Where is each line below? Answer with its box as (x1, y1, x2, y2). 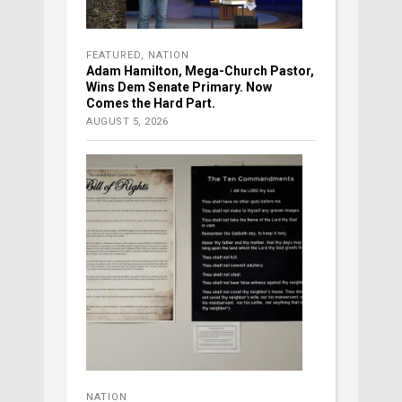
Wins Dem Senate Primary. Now (86, 80, 272, 95)
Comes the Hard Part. (86, 96, 215, 111)
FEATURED (86, 49, 141, 62)
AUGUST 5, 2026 (86, 116, 168, 128)
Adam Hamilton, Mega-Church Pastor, (86, 64, 314, 79)
